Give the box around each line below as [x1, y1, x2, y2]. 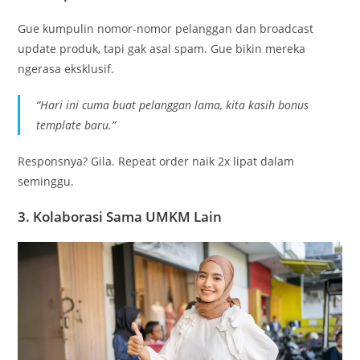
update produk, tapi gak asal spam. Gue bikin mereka [18, 40, 306, 56]
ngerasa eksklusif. [18, 60, 115, 76]
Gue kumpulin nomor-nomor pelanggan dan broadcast [18, 20, 314, 36]
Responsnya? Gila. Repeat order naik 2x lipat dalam [18, 153, 295, 169]
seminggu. [18, 173, 75, 189]
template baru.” [36, 117, 117, 133]
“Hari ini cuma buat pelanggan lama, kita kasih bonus [36, 96, 309, 112]
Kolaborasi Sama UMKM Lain [33, 207, 223, 226]
